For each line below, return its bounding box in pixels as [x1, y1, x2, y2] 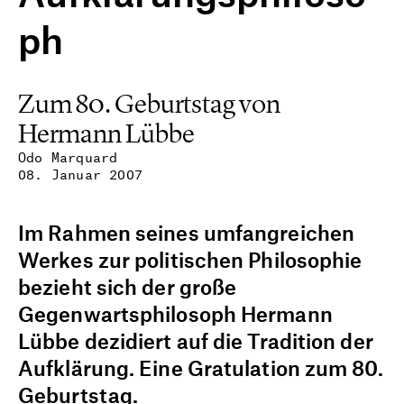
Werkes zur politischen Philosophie [18, 247, 363, 272]
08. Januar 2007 [18, 166, 142, 182]
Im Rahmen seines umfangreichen [18, 220, 355, 245]
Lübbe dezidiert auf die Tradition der [18, 328, 373, 353]
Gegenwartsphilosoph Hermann [18, 301, 333, 326]
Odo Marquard [18, 149, 118, 165]
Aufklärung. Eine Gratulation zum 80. [18, 355, 383, 381]
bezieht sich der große [18, 274, 237, 299]
